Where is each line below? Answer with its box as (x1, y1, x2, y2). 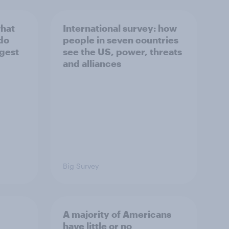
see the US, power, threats (63, 46, 182, 57)
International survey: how (63, 22, 177, 34)
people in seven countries (63, 34, 178, 45)
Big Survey (63, 162, 99, 170)
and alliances (63, 58, 121, 69)
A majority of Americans (63, 209, 171, 220)
